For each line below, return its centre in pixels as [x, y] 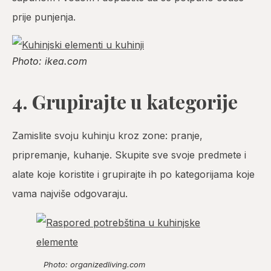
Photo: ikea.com [50, 61]
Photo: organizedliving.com [94, 265]
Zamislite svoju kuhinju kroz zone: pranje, [107, 136]
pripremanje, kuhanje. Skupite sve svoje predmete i [129, 155]
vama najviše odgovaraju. [70, 194]
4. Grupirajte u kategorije [125, 102]
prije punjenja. [44, 17]
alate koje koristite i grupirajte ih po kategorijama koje [133, 175]
